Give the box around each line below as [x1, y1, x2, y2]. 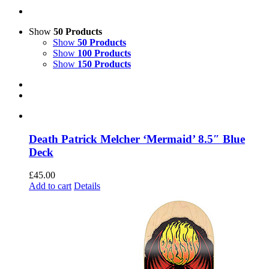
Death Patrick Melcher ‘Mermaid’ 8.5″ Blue [29, 132, 245, 145]
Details [74, 181, 100, 192]
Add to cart [29, 181, 71, 192]
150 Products [77, 58, 131, 69]
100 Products [77, 47, 131, 58]
